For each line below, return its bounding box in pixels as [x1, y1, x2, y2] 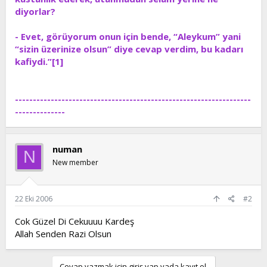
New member [52, 157, 98, 167]
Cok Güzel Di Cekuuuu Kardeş [15, 215, 134, 227]
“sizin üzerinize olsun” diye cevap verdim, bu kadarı [15, 42, 243, 55]
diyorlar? [15, 5, 55, 17]
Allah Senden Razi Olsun [15, 228, 111, 240]
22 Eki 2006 [15, 194, 52, 204]
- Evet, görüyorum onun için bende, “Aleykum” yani [15, 30, 241, 42]
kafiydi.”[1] [15, 55, 63, 67]
